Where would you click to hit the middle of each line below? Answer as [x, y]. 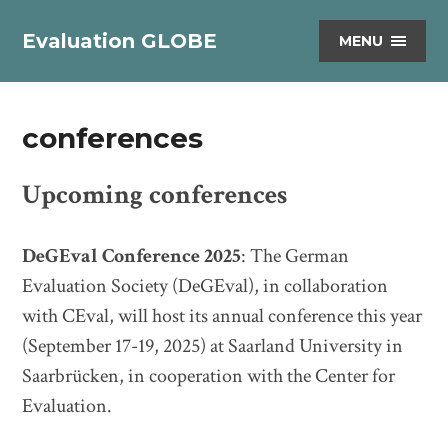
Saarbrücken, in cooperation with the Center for [209, 376]
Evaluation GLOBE [120, 41]
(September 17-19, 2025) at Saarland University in [213, 346]
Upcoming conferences [155, 194]
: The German [295, 256]
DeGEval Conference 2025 [132, 256]
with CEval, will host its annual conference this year [222, 316]
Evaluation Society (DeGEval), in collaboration [205, 286]
